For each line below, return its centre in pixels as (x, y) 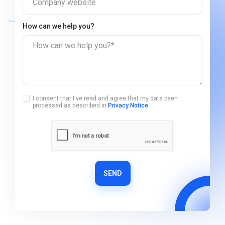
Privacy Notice (128, 105)
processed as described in (70, 105)
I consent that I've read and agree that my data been (105, 98)
